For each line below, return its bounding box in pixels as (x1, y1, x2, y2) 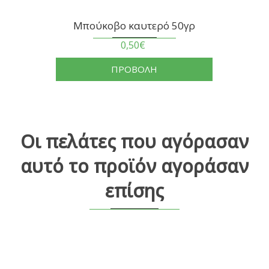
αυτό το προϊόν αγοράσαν (20, 154, 249, 179)
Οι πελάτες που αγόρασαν (20, 129, 249, 154)
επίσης (105, 178, 164, 204)
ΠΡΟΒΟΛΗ (111, 63, 158, 76)
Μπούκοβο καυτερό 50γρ (73, 19, 196, 33)
